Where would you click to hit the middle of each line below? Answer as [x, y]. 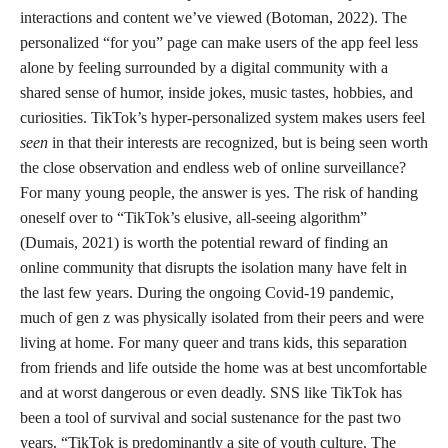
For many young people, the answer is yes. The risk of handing [219, 192]
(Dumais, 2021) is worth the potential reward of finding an [204, 242]
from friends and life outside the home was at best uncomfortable [223, 367]
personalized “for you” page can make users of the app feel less [219, 42]
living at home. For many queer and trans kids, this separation [213, 342]
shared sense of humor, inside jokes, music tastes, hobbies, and [216, 92]
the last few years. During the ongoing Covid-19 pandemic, [207, 292]
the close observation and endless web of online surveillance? [213, 167]
